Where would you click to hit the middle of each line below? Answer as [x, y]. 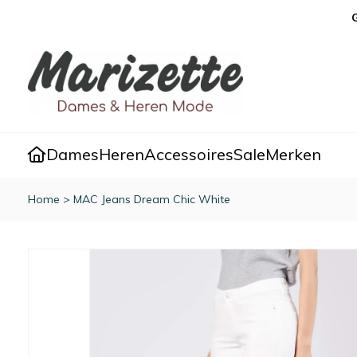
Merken [293, 155]
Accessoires [189, 155]
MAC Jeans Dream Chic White [152, 200]
